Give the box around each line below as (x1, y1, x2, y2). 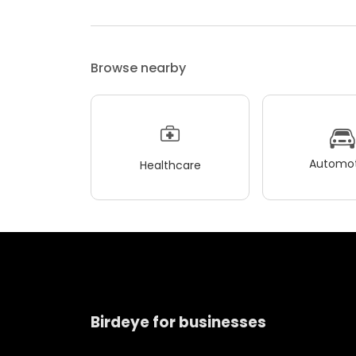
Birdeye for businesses (91, 311, 266, 333)
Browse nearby (91, 59, 186, 77)
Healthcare (139, 157, 201, 173)
